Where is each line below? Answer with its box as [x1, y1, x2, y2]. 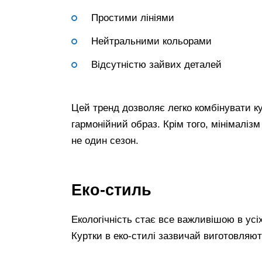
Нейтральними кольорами [91, 36, 212, 47]
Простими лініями [91, 12, 174, 24]
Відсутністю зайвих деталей [91, 59, 222, 70]
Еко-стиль [71, 181, 151, 199]
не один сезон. [71, 135, 139, 146]
